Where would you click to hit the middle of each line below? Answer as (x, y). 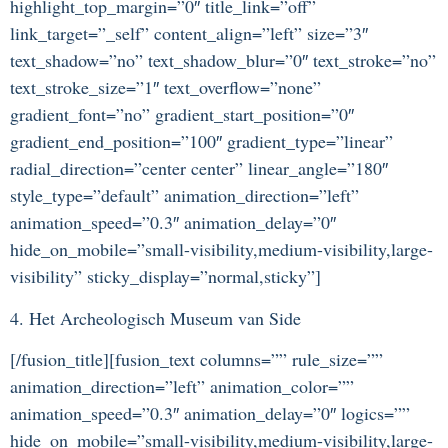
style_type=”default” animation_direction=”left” (184, 195)
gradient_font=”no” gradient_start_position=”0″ (182, 114)
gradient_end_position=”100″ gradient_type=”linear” (201, 141)
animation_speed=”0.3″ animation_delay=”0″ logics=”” (210, 413)
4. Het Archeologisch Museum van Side (155, 317)
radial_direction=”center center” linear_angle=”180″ (199, 168)
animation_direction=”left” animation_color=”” (182, 386)
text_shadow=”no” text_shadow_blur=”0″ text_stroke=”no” (223, 60)
